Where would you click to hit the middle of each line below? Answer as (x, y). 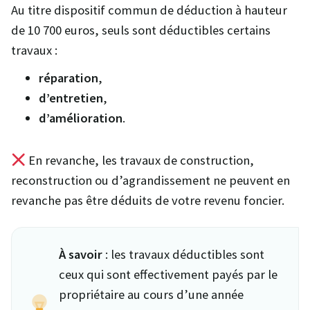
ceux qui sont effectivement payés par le (168, 274)
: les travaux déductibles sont (183, 254)
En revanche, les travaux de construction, (140, 160)
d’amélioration (81, 118)
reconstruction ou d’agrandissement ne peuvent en (151, 180)
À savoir (81, 254)
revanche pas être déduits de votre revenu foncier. (148, 200)
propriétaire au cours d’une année (151, 294)
